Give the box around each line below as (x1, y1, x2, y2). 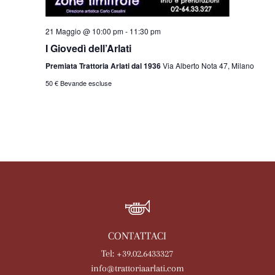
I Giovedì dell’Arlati (45, 41, 131, 55)
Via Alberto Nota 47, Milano (162, 60, 254, 71)
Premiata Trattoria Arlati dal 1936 (45, 60, 163, 71)
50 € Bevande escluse (45, 77, 112, 88)
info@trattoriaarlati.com (90, 262, 184, 274)
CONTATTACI (108, 229, 167, 242)
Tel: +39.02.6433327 (101, 247, 174, 259)
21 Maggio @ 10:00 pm (45, 25, 123, 36)
